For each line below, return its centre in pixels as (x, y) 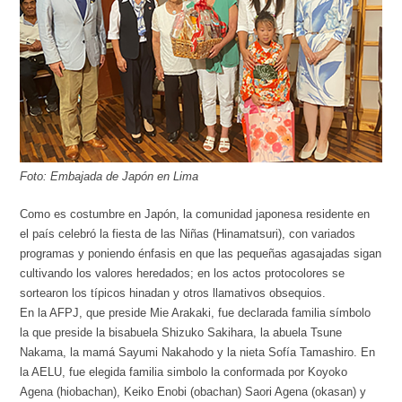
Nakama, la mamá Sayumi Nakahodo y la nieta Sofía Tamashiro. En (198, 353)
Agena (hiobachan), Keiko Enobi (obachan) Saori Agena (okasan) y (193, 392)
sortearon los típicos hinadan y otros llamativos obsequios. (173, 293)
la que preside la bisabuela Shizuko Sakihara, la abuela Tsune (181, 333)
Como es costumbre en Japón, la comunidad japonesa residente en (195, 214)
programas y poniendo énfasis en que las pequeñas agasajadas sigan (201, 254)
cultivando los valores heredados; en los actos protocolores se (183, 274)
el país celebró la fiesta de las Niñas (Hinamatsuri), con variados (188, 234)
